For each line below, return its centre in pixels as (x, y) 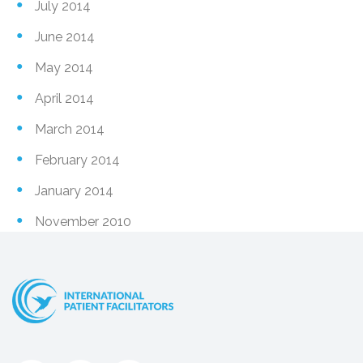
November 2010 (83, 221)
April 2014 (64, 98)
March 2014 (70, 129)
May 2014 (64, 67)
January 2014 (74, 190)
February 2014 (77, 160)
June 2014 (65, 36)
